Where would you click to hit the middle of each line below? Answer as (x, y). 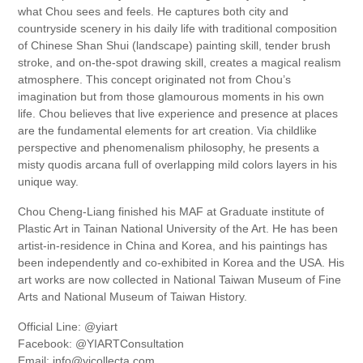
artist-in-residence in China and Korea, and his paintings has (173, 246)
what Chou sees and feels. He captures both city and (154, 12)
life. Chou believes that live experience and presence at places (178, 114)
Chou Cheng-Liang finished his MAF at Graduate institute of (171, 212)
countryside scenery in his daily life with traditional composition (178, 29)
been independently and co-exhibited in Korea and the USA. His (181, 263)
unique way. (49, 182)
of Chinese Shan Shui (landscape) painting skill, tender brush (175, 46)
